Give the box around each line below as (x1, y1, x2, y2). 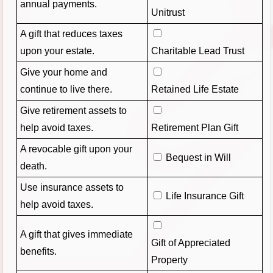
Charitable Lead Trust (151, 45, 244, 56)
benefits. (19, 246, 57, 257)
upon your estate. (19, 45, 94, 56)
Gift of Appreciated (151, 237, 230, 248)
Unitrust (151, 7, 185, 18)
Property (151, 254, 188, 265)
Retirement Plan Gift (151, 122, 238, 133)
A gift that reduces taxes (19, 28, 122, 39)
